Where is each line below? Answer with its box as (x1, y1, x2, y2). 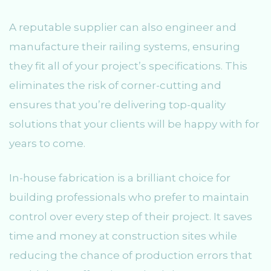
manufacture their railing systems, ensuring (9, 40, 240, 53)
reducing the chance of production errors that (9, 249, 252, 262)
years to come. (9, 137, 85, 149)
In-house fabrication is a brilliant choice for (9, 172, 230, 184)
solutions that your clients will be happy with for (9, 117, 260, 130)
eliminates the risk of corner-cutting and (9, 79, 221, 91)
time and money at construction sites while (9, 230, 237, 243)
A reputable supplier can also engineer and (9, 21, 237, 33)
